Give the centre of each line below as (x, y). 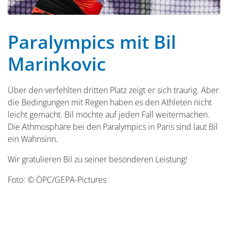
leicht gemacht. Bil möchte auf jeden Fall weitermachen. (109, 114)
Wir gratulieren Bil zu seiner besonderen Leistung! (98, 159)
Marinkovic (57, 64)
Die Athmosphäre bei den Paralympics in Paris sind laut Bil (113, 126)
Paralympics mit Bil (92, 42)
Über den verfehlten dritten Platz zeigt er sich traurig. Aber (113, 90)
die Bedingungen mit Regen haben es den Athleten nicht (110, 102)
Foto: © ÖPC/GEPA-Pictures (57, 179)
